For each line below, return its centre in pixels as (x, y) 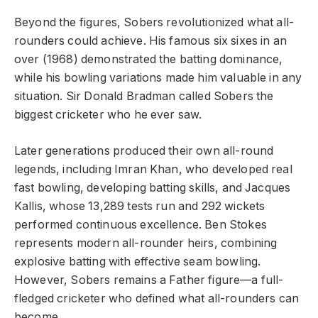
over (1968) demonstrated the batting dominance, (149, 60)
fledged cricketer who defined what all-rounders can (157, 298)
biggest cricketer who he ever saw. (108, 115)
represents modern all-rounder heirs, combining (146, 243)
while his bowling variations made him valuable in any (158, 78)
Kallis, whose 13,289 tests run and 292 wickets (140, 206)
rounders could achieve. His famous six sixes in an (150, 41)
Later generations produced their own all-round (144, 150)
